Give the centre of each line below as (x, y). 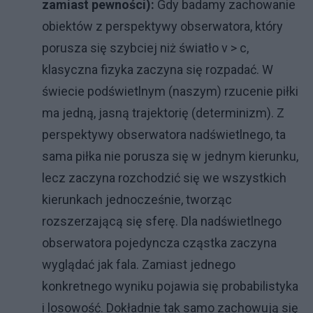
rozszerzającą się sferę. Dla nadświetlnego (162, 221)
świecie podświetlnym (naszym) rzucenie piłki (170, 92)
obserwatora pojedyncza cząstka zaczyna (159, 243)
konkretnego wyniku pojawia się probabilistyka (170, 286)
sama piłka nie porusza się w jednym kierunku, (170, 156)
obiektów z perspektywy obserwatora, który (162, 27)
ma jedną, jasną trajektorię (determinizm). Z (163, 113)
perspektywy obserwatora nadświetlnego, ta (164, 135)
